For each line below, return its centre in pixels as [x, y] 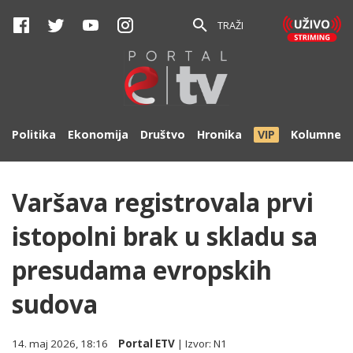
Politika [34, 134]
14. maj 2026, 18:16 [60, 344]
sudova [55, 304]
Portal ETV [147, 344]
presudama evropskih [142, 270]
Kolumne [316, 134]
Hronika [219, 134]
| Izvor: [195, 344]
